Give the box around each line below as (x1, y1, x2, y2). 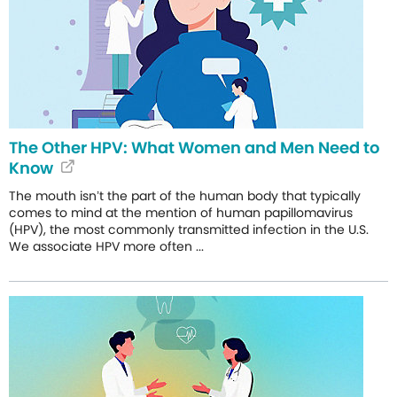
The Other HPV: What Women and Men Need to (9, 136, 379, 160)
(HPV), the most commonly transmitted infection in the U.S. (9, 220, 369, 238)
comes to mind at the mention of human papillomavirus (9, 204, 353, 222)
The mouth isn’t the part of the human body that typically (9, 187, 361, 206)
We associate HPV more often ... (9, 237, 204, 255)
